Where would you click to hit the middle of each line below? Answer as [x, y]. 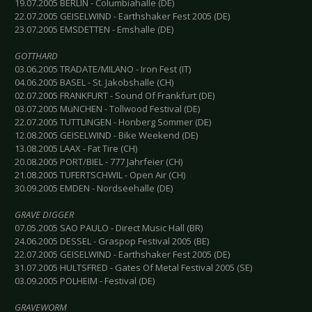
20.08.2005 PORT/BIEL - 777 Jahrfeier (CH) [99, 162]
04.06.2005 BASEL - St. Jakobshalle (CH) [94, 83]
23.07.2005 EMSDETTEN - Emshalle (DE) [94, 30]
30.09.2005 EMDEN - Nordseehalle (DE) [94, 188]
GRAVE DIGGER [44, 215]
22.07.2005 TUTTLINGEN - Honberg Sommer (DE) [113, 122]
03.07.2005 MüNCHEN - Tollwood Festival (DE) [107, 109]
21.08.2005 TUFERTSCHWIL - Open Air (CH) [100, 175]
